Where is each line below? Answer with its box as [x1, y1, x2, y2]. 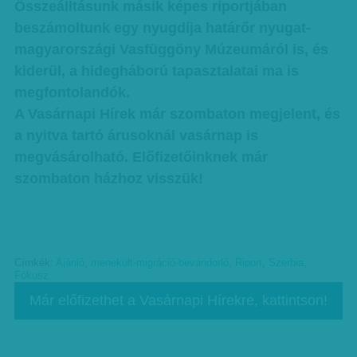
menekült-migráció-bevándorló [90, 257, 229, 269]
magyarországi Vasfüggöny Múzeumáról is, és [14, 41, 328, 57]
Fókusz [14, 270, 49, 281]
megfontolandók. [14, 84, 130, 100]
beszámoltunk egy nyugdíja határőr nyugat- [14, 20, 311, 36]
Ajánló [55, 257, 84, 269]
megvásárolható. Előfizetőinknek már [14, 149, 268, 165]
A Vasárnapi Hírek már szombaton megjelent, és [14, 106, 340, 122]
